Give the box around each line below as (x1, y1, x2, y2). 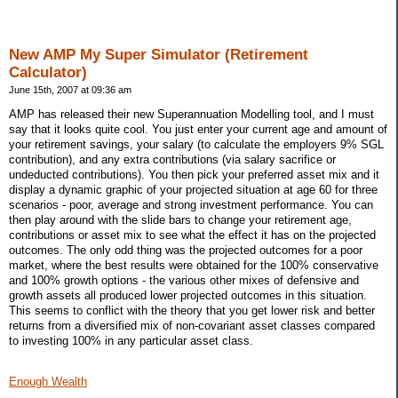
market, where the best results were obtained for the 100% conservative (9, 259, 378, 273)
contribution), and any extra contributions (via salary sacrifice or (9, 153, 336, 167)
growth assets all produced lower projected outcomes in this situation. (9, 289, 367, 303)
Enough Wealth (9, 374, 87, 388)
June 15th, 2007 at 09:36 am (9, 84, 131, 96)
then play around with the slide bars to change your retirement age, (9, 213, 352, 227)
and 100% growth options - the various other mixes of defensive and (9, 274, 359, 288)
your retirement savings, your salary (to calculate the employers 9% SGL (9, 138, 384, 152)
